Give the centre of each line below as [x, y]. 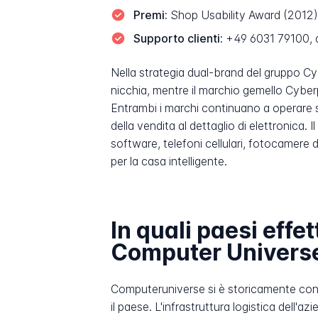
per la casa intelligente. [169, 162]
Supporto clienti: [178, 38]
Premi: [150, 15]
